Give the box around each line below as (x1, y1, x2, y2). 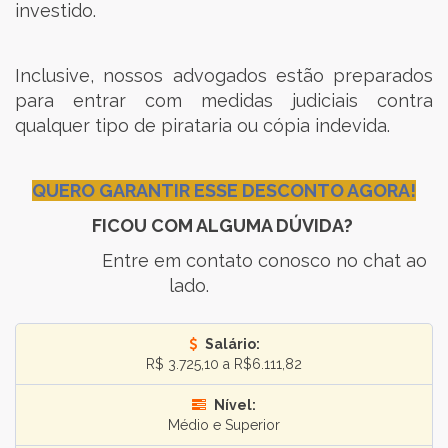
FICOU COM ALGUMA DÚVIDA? (91, 215, 357, 236)
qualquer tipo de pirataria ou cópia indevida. (15, 115, 390, 136)
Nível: (211, 397, 256, 413)
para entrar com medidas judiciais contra (15, 90, 433, 111)
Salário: (201, 336, 260, 352)
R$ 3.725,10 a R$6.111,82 (146, 356, 302, 372)
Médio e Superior (168, 417, 280, 433)
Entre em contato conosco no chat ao (21, 250, 427, 271)
